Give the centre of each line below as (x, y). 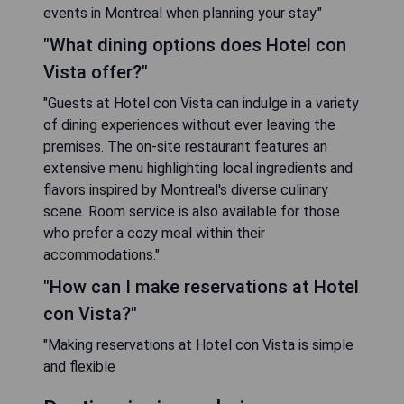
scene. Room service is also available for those (192, 212)
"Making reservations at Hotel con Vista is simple (198, 345)
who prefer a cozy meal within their (154, 234)
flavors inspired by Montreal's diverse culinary (186, 190)
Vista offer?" (96, 73)
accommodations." (101, 255)
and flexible (79, 367)
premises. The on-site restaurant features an (185, 147)
